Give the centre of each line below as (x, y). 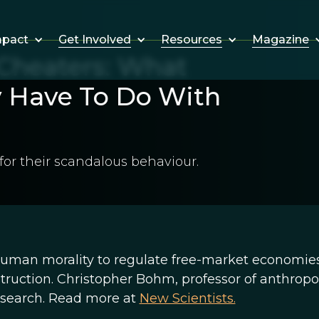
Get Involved (94, 39)
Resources (191, 39)
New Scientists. (187, 298)
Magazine (280, 39)
